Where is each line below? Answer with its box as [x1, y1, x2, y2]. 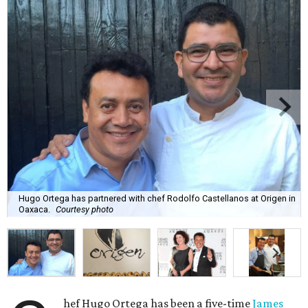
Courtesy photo [56, 203, 113, 214]
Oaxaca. [19, 203, 50, 214]
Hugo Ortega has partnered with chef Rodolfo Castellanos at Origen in [19, 192, 296, 203]
